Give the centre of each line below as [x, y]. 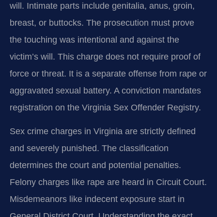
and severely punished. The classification [89, 148]
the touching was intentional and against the [94, 40]
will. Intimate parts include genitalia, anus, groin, [102, 6]
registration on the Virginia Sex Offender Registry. [105, 108]
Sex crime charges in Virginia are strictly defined [103, 132]
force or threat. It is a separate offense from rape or [108, 74]
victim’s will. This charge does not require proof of [105, 57]
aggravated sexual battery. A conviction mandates [105, 91]
